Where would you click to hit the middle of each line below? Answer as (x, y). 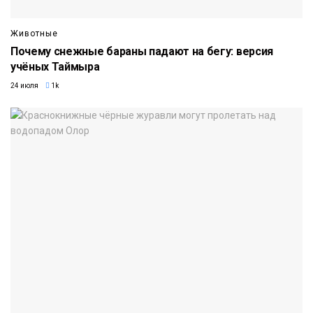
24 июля (24, 86)
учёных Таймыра (55, 67)
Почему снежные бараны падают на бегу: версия (142, 52)
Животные (34, 34)
